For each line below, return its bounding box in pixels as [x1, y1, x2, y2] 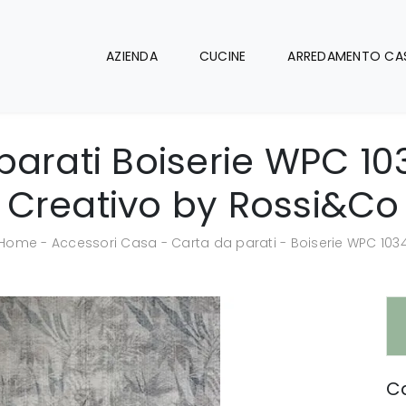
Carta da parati [171, 234, 276, 252]
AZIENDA [106, 46, 158, 65]
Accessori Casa [51, 234, 158, 252]
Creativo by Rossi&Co [6, 179, 400, 230]
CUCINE [198, 46, 246, 65]
